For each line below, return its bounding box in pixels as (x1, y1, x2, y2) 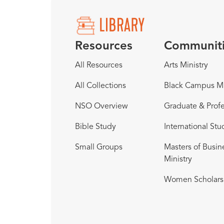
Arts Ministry (164, 61, 208, 69)
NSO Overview (75, 102, 128, 110)
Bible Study (75, 122, 116, 131)
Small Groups (75, 143, 122, 151)
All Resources (75, 61, 122, 69)
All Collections (75, 81, 126, 90)
